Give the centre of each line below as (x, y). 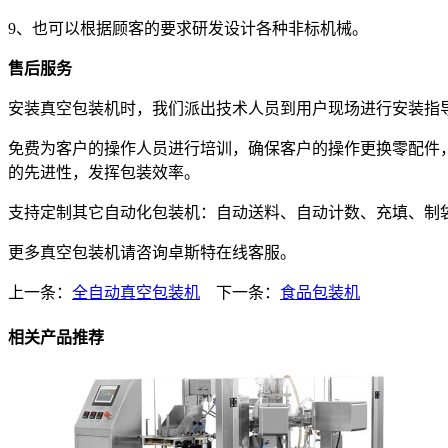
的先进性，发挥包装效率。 (104, 173)
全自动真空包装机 (136, 293)
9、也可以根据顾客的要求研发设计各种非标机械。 (188, 29)
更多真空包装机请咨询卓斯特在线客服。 (152, 253)
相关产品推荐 (56, 338)
